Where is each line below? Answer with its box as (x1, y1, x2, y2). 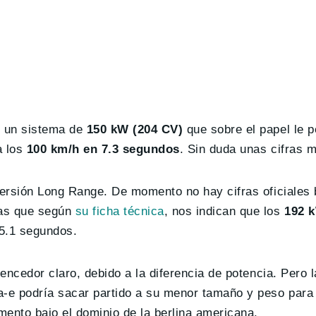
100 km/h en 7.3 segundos (26, 142, 180, 156)
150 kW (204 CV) (83, 122, 183, 136)
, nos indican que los (164, 204, 285, 218)
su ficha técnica (75, 204, 164, 218)
